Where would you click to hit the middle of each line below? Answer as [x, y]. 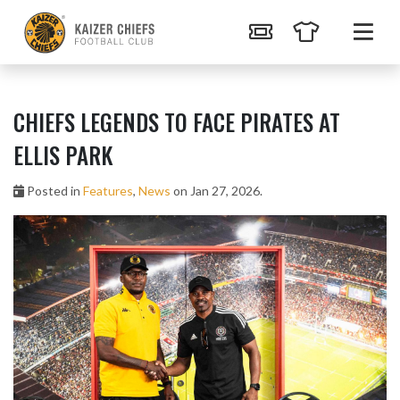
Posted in [54, 191]
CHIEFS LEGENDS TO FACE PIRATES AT [177, 122]
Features [108, 191]
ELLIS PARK [63, 155]
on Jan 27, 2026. [217, 191]
